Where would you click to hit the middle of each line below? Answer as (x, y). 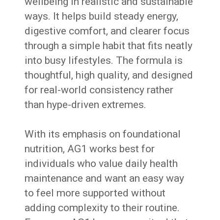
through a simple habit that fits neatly (109, 46)
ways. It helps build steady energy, (102, 16)
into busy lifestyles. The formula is (104, 61)
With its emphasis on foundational (103, 134)
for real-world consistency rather (99, 90)
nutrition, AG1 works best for (90, 149)
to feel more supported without (95, 193)
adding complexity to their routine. (102, 208)
